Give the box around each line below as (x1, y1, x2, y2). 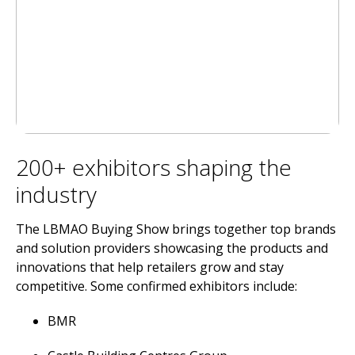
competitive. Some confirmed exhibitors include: (16, 277, 297, 295)
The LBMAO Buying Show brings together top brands (16, 220, 336, 238)
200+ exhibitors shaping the (16, 152, 292, 182)
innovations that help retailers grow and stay (16, 258, 284, 276)
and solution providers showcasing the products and (16, 239, 328, 257)
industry (16, 179, 97, 209)
